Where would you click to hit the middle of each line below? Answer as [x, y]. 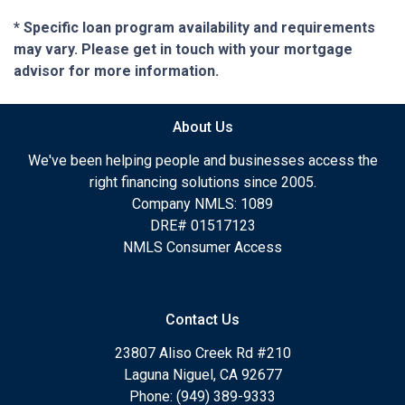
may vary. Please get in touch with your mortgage [183, 50]
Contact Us [202, 320]
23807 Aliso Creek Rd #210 [202, 353]
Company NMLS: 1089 [202, 204]
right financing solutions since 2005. [202, 183]
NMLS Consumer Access [202, 248]
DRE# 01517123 [202, 226]
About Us [202, 127]
